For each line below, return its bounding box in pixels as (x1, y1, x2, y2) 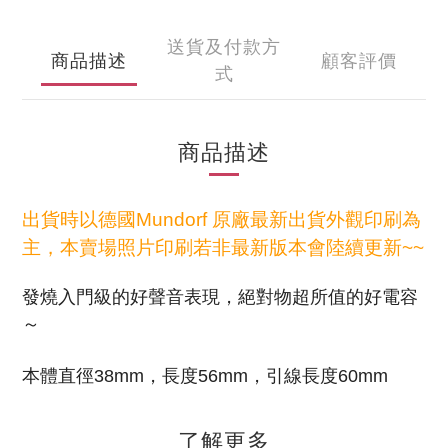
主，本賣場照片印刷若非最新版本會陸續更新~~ (22, 237, 424, 258)
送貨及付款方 (167, 32, 281, 58)
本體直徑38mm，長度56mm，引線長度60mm (22, 366, 388, 386)
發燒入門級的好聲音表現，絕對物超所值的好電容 (22, 287, 418, 307)
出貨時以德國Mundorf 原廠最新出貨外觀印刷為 (22, 209, 421, 230)
